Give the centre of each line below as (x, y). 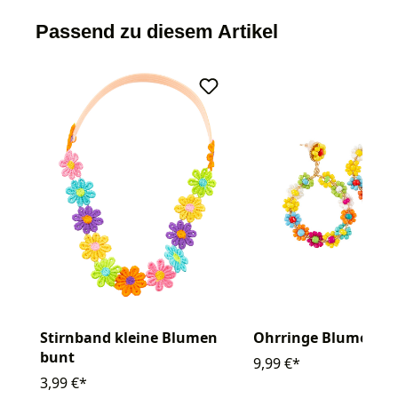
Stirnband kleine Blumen (129, 338)
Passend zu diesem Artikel (157, 31)
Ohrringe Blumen (315, 338)
